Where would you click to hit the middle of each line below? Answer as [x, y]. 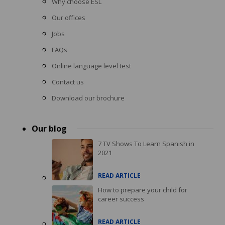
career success [121, 199]
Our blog [49, 128]
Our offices [69, 17]
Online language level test [91, 66]
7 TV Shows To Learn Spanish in [146, 143]
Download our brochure [88, 98]
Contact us [68, 82]
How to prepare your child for [143, 190]
